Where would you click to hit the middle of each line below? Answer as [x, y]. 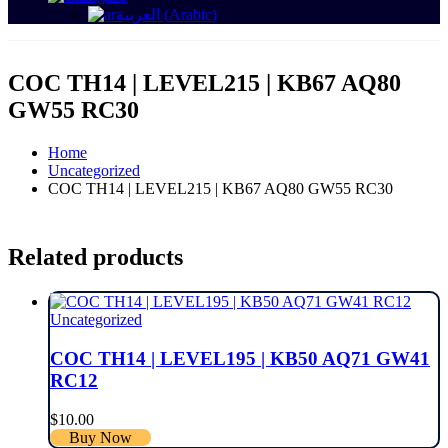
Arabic [190, 14]
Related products [95, 257]
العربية [138, 14]
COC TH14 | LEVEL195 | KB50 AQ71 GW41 [240, 358]
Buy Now [101, 437]
